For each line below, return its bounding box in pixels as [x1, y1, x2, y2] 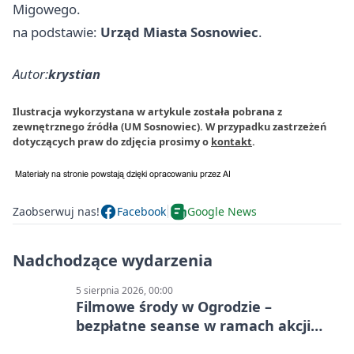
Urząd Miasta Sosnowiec [100, 22, 258, 41]
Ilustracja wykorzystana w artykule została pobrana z [13, 104, 282, 119]
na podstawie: [13, 22, 100, 41]
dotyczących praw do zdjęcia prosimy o [13, 134, 211, 149]
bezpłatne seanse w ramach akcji [76, 315, 311, 335]
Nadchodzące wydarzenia [13, 249, 213, 271]
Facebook [117, 204, 166, 220]
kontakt [211, 134, 252, 149]
